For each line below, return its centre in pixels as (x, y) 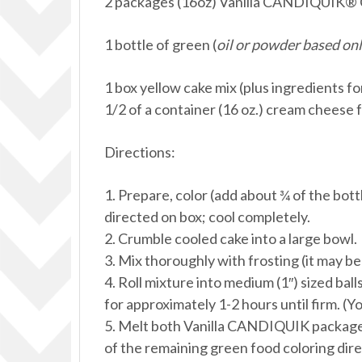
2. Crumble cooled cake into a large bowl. (231, 238)
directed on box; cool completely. (207, 217)
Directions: (140, 152)
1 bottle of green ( (160, 44)
